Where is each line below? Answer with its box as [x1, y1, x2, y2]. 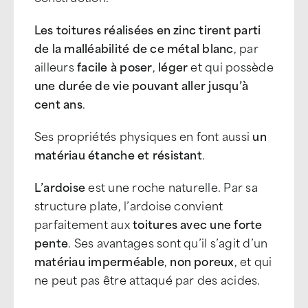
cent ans [34, 94, 82, 112]
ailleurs [34, 57, 78, 75]
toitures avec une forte [133, 214, 263, 232]
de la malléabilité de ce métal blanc [34, 38, 234, 56]
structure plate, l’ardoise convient [34, 196, 223, 214]
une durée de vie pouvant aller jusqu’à [34, 76, 249, 93]
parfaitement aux [34, 214, 133, 232]
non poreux [170, 252, 234, 269]
